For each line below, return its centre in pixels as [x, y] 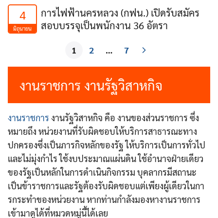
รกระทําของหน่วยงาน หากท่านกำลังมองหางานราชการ [104, 199]
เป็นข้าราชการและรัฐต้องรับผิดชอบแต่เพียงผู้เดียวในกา [106, 186]
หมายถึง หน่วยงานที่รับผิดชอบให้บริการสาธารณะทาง [102, 131]
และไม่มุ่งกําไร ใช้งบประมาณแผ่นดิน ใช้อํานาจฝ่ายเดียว [106, 158]
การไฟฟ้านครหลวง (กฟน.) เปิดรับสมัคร [120, 12]
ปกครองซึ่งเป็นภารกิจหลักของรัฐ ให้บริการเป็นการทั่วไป [107, 145]
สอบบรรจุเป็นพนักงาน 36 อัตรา [104, 25]
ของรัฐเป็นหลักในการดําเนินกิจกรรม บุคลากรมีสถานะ [102, 172]
